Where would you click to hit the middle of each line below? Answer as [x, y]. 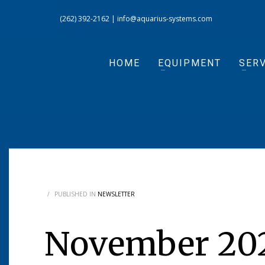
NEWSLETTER [116, 194]
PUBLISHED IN [76, 194]
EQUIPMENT [189, 63]
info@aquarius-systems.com [165, 18]
